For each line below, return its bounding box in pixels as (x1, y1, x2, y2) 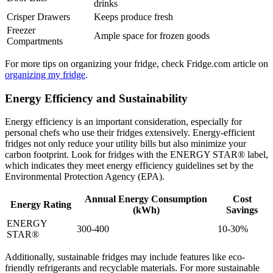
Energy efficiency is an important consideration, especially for (5, 116, 242, 127)
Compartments (7, 36, 63, 47)
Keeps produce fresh (94, 12, 173, 23)
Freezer (7, 25, 35, 36)
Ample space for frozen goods (94, 30, 210, 41)
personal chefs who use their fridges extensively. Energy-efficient (5, 127, 255, 138)
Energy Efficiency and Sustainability (5, 91, 188, 105)
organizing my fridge (5, 69, 85, 80)
